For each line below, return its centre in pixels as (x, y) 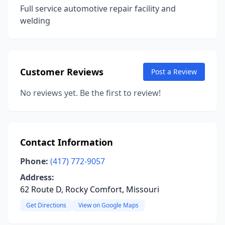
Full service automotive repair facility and (98, 9)
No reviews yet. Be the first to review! (90, 93)
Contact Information (67, 142)
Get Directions (46, 205)
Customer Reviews (62, 72)
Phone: (34, 161)
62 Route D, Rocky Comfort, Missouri (90, 189)
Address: (37, 177)
